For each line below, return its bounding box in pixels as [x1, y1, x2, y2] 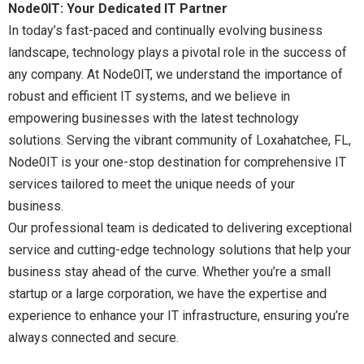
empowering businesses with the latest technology [8, 110, 299, 126]
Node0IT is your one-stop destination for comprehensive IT [8, 154, 346, 170]
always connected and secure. [8, 330, 179, 345]
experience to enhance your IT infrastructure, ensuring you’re [8, 308, 349, 323]
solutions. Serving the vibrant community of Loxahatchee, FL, [8, 132, 351, 148]
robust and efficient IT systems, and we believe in [8, 89, 290, 104]
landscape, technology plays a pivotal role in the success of [8, 45, 347, 60]
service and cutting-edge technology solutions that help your [8, 242, 351, 258]
